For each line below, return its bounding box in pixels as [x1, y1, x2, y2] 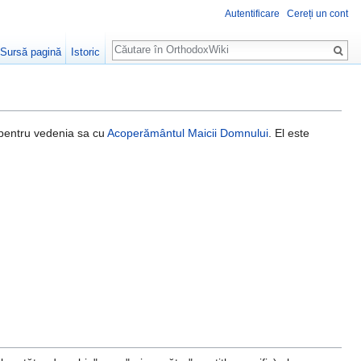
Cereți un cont [287, 8, 348, 20]
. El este [268, 127, 309, 140]
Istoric [71, 46, 101, 58]
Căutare [111, 32, 172, 51]
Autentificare [225, 8, 280, 20]
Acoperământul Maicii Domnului [107, 127, 268, 140]
